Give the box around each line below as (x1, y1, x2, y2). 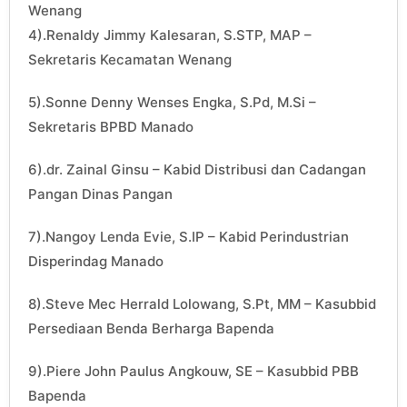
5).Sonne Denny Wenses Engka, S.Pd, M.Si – (28, 94, 316, 112)
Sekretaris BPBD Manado (28, 118, 194, 136)
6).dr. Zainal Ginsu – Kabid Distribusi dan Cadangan (28, 161, 366, 179)
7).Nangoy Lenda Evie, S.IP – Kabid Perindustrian (28, 228, 349, 246)
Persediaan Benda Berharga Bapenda (28, 320, 274, 338)
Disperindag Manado (28, 253, 164, 271)
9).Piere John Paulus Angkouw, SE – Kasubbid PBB (28, 362, 359, 381)
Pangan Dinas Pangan (28, 185, 173, 203)
